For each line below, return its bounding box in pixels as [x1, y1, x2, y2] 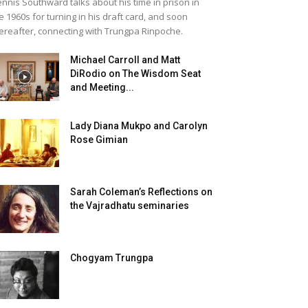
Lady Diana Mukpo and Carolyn [70, 120, 208, 131]
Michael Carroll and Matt [70, 54, 180, 65]
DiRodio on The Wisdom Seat [70, 68, 201, 79]
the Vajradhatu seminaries [70, 200, 189, 211]
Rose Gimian [70, 134, 128, 145]
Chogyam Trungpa [70, 252, 153, 263]
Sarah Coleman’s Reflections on [70, 186, 212, 197]
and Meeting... [70, 82, 134, 93]
